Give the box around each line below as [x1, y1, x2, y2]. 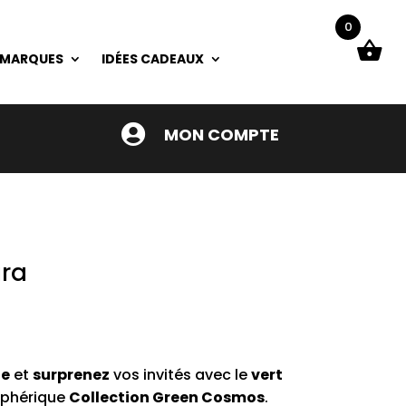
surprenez [32, 363, 110, 385]
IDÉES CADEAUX [101, 50, 205, 68]
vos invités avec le [109, 363, 251, 385]
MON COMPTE [164, 123, 280, 147]
